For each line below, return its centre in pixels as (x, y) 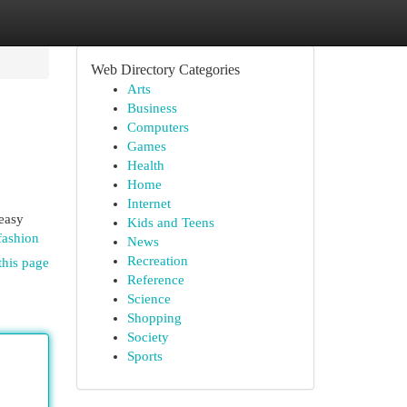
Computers (158, 127)
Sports (144, 356)
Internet (149, 203)
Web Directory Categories (165, 69)
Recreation (157, 261)
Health (145, 165)
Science (149, 299)
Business (152, 108)
